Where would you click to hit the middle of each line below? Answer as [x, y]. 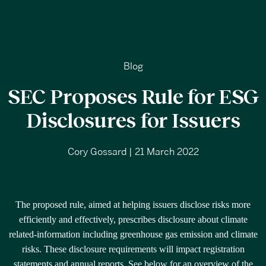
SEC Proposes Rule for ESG [133, 96]
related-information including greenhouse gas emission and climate [133, 235]
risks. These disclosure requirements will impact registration [133, 249]
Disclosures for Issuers [133, 120]
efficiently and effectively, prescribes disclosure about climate [133, 220]
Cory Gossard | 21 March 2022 [133, 153]
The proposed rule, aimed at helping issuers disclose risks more [133, 205]
